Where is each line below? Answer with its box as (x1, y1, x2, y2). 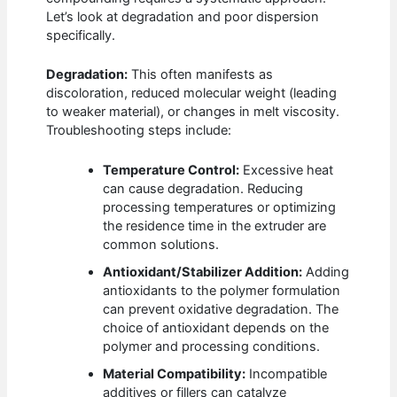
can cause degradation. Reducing (103, 180, 304, 197)
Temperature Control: (103, 161, 240, 178)
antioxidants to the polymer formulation (103, 282, 341, 299)
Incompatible (245, 365, 328, 382)
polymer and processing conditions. (103, 338, 321, 354)
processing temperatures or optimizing (103, 198, 337, 215)
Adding (302, 263, 350, 280)
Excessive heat (239, 161, 334, 178)
